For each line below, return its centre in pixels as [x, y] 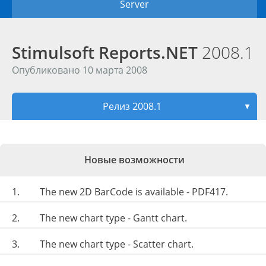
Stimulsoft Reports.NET [107, 52]
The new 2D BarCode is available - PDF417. [134, 192]
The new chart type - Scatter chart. [117, 244]
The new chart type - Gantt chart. [113, 218]
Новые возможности [134, 160]
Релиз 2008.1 [132, 106]
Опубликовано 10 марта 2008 [80, 70]
